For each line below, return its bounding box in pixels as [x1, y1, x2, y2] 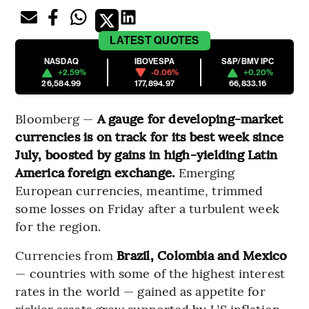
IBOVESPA [134, 57, 175, 67]
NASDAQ [43, 57, 79, 67]
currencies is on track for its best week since [15, 128, 284, 146]
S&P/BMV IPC [221, 57, 275, 67]
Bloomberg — [15, 110, 97, 128]
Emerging [175, 163, 235, 181]
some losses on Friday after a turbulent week [15, 199, 279, 217]
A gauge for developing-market [97, 110, 283, 128]
